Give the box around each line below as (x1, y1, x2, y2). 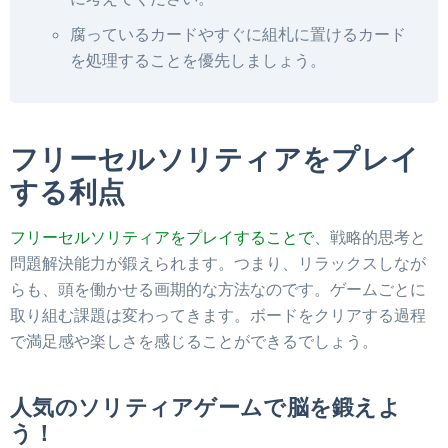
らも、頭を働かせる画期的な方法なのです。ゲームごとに (10, 278, 426, 299)
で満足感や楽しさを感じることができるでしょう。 (10, 330, 378, 351)
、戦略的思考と (314, 226, 426, 247)
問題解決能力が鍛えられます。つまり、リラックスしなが (10, 252, 426, 273)
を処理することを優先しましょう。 (70, 49, 326, 70)
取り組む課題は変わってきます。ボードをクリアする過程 (10, 304, 426, 325)
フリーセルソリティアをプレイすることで (10, 226, 314, 247)
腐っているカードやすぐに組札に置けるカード (70, 23, 406, 44)
